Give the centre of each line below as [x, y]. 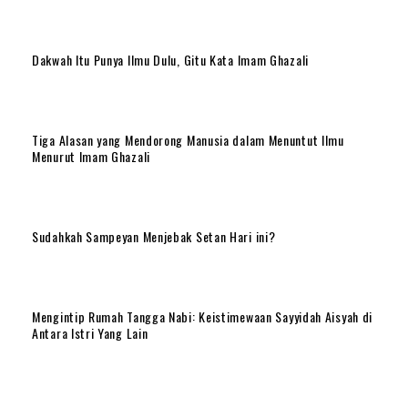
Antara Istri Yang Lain [90, 333]
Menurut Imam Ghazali [91, 156]
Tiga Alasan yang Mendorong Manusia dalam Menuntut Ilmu [188, 140]
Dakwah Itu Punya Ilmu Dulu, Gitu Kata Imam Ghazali [170, 60]
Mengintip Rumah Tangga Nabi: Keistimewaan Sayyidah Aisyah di [203, 316]
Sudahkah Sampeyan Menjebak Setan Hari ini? [154, 236]
